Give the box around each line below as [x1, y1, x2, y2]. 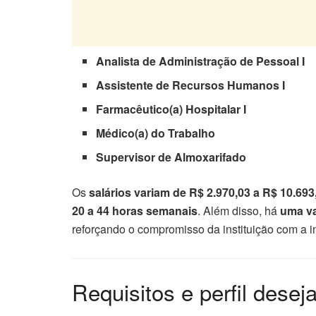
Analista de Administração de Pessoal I [96, 53, 305, 70]
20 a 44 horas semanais [72, 202, 197, 219]
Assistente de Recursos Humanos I [96, 77, 286, 94]
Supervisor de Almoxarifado [96, 149, 247, 166]
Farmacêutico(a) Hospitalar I [96, 101, 247, 118]
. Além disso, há [197, 202, 280, 219]
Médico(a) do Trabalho [96, 125, 216, 142]
